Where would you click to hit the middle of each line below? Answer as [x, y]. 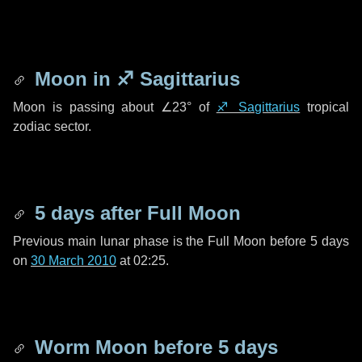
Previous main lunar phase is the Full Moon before [162, 241]
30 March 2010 [74, 261]
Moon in [73, 79]
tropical [325, 107]
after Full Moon [168, 213]
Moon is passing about [87, 107]
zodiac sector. [52, 126]
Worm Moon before [124, 347]
